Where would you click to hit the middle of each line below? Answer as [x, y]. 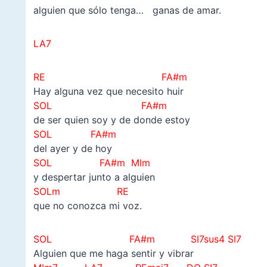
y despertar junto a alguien [94, 177]
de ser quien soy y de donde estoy [111, 120]
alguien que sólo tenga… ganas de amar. [127, 10]
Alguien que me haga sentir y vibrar [113, 254]
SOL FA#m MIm [100, 163]
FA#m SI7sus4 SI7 [170, 239]
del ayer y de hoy [72, 149]
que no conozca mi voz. [87, 206]
